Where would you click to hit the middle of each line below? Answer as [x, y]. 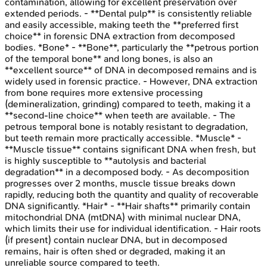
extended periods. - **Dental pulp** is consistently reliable [128, 14]
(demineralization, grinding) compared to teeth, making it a [128, 104]
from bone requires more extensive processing [104, 93]
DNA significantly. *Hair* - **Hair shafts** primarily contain [128, 206]
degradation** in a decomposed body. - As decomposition [127, 172]
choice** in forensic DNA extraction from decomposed [120, 36]
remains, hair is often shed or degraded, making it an [115, 252]
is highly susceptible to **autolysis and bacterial [105, 161]
